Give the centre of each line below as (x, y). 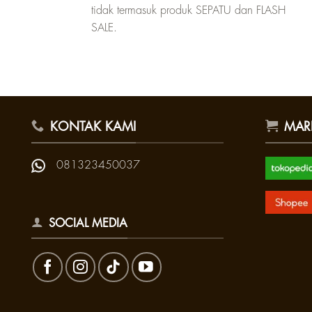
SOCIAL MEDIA (88, 223)
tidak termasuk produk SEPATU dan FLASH (188, 11)
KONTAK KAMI (93, 127)
